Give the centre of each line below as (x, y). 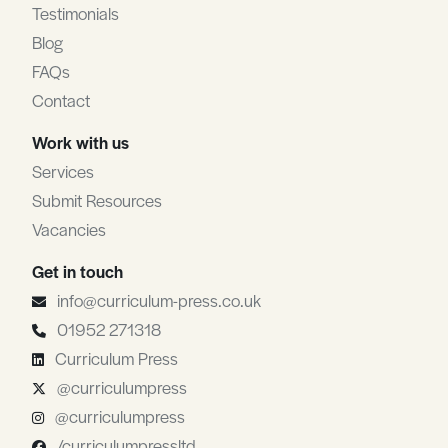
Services (63, 171)
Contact (61, 100)
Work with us (80, 142)
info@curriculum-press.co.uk (159, 300)
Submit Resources (97, 200)
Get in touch (77, 271)
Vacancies (69, 229)
